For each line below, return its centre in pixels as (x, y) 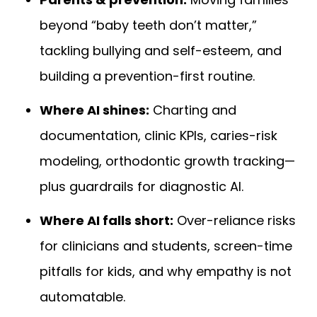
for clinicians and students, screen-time (166, 246)
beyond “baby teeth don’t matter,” (148, 25)
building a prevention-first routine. (147, 76)
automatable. (82, 297)
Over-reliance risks (235, 221)
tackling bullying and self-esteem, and (161, 51)
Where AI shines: (94, 110)
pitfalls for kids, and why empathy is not (166, 272)
